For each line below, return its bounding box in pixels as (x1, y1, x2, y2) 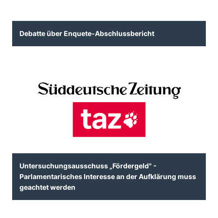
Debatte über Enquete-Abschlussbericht (19, 29, 154, 37)
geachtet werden (19, 182, 75, 191)
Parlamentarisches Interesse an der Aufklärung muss (19, 172, 196, 181)
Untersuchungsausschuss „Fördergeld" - (19, 161, 157, 170)
